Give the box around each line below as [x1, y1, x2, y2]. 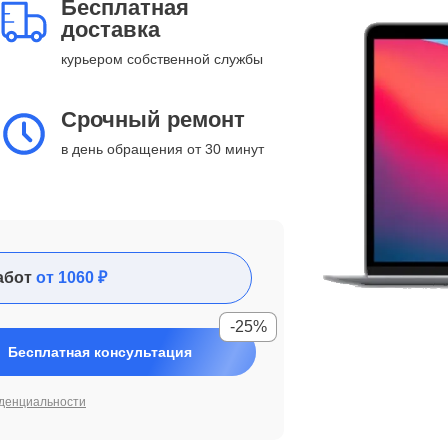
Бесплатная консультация [8, 344, 192, 360]
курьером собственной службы [61, 51, 263, 67]
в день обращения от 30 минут [61, 141, 264, 157]
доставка [61, 17, 160, 42]
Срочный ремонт [61, 107, 245, 132]
